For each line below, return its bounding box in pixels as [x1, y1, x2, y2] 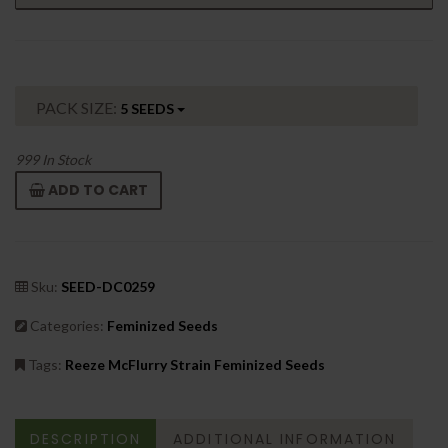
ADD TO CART [45, 179, 148, 200]
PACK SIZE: [36, 97, 120, 117]
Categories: [27, 316, 104, 334]
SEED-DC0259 [61, 277, 155, 295]
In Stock [39, 150, 91, 168]
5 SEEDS [120, 99, 174, 117]
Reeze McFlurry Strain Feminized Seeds [65, 355, 325, 373]
